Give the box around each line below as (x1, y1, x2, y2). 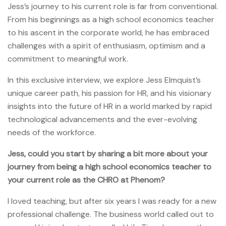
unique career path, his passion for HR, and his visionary (8, 87, 211, 98)
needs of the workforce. (8, 127, 96, 138)
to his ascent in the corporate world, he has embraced (8, 27, 209, 38)
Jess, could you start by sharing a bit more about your (8, 148, 208, 159)
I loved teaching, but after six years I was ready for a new (8, 195, 216, 206)
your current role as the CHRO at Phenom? (8, 174, 165, 185)
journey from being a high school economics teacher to (8, 161, 211, 172)
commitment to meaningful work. (8, 53, 128, 64)
